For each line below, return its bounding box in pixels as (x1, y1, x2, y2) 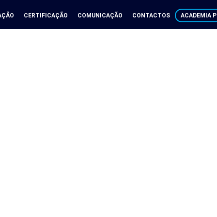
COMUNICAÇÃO (77, 12, 123, 19)
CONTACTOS (132, 12, 170, 19)
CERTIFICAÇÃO (24, 12, 68, 19)
